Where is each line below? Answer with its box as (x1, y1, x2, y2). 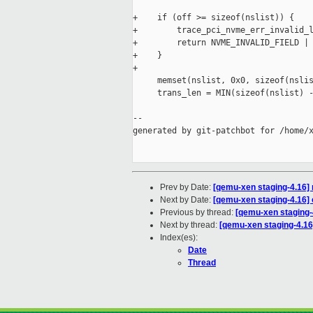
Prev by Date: (160, 182, 213, 193)
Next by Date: (160, 195, 213, 205)
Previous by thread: (160, 208, 235, 218)
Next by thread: (160, 220, 219, 231)
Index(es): (160, 233, 198, 243)
